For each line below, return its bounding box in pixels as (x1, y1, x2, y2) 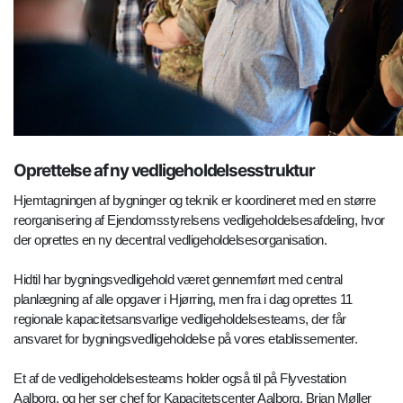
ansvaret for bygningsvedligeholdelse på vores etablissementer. (13, 331, 357, 347)
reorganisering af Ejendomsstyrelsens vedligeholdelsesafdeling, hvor (13, 212, 385, 228)
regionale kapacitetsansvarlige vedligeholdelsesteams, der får (13, 311, 346, 327)
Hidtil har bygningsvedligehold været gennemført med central (13, 272, 343, 288)
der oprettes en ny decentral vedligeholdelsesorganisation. (13, 232, 327, 248)
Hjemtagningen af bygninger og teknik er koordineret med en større (13, 193, 376, 209)
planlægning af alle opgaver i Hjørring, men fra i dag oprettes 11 (13, 291, 353, 308)
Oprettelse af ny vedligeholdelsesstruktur (13, 160, 315, 182)
